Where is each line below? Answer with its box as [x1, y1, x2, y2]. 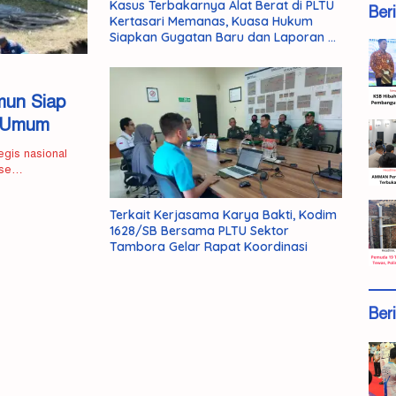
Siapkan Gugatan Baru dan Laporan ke [110, 28, 342, 45]
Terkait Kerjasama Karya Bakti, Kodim [110, 206, 337, 223]
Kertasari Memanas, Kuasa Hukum [110, 12, 313, 29]
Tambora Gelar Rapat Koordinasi [110, 238, 308, 255]
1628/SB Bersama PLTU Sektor [110, 222, 289, 239]
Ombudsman [110, 44, 187, 61]
